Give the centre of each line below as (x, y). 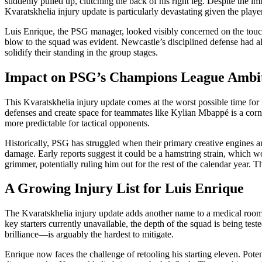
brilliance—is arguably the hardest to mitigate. (89, 235)
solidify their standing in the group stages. (81, 52)
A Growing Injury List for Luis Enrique (124, 189)
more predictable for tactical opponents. (77, 123)
